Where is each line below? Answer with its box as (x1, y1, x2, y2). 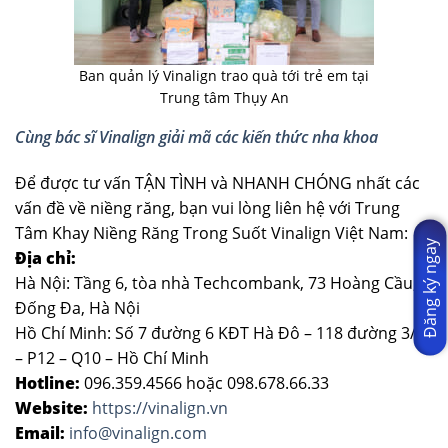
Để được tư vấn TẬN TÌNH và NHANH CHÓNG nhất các (15, 171, 420, 194)
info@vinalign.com (69, 421, 207, 444)
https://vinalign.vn (92, 396, 228, 419)
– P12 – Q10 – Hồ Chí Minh (15, 346, 209, 369)
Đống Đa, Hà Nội (15, 296, 140, 319)
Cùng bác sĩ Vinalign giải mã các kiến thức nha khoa (15, 125, 378, 148)
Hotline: (15, 371, 80, 394)
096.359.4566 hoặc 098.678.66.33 (80, 371, 329, 394)
